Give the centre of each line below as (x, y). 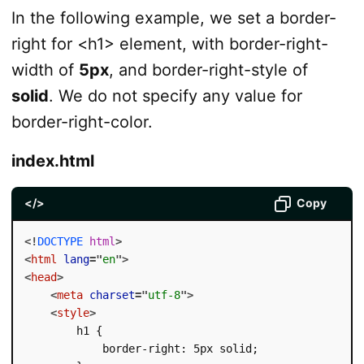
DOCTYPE (60, 241)
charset (112, 295)
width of (45, 69)
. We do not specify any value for (175, 95)
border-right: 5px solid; (141, 348)
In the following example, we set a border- (173, 17)
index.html (52, 160)
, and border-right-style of (208, 69)
